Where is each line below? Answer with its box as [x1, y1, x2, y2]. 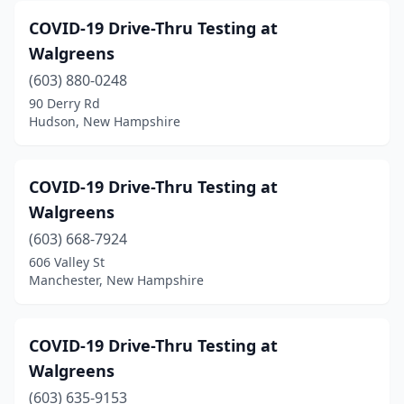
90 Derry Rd [29, 95, 100, 112]
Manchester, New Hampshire [29, 271, 204, 289]
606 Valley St [29, 253, 105, 271]
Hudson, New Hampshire [29, 113, 180, 130]
